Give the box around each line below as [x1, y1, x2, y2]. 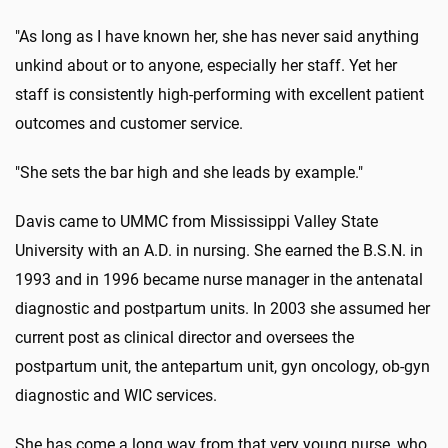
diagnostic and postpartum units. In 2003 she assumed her [15, 299, 430, 319]
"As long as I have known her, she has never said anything [15, 27, 419, 47]
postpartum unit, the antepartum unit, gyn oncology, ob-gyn [15, 357, 430, 377]
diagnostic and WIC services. [15, 386, 217, 406]
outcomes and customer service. [15, 114, 243, 134]
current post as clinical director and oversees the [15, 328, 354, 348]
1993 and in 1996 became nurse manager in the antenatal [15, 270, 423, 290]
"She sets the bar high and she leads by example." [15, 163, 363, 183]
